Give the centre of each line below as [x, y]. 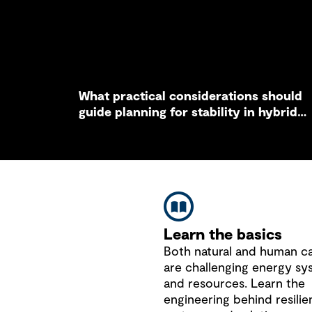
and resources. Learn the [234, 284]
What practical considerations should [191, 97]
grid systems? [120, 129]
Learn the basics [223, 235]
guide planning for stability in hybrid [188, 113]
